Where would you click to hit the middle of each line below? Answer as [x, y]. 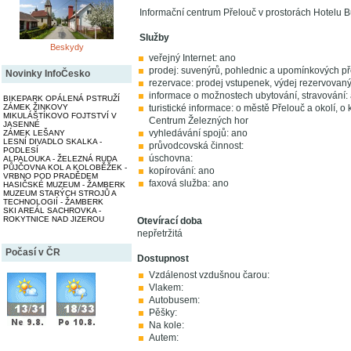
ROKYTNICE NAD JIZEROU [54, 219]
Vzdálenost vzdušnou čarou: [209, 275]
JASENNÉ [22, 125]
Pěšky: [163, 313]
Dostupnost [163, 259]
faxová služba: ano [189, 183]
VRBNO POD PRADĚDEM [51, 176]
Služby [154, 38]
